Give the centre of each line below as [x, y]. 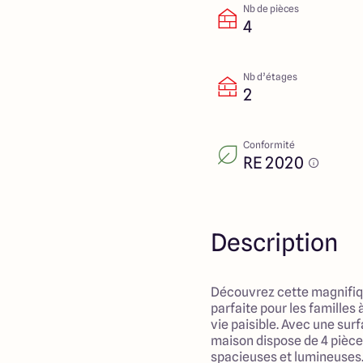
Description [274, 242]
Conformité [269, 145]
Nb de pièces [271, 9]
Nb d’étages [270, 77]
